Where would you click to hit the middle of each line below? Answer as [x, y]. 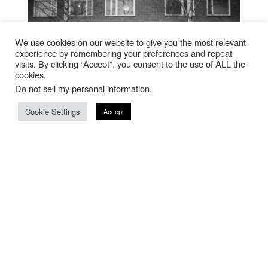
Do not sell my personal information [82, 88]
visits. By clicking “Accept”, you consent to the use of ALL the [130, 64]
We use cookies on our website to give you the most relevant [130, 42]
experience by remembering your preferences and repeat [124, 53]
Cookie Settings [53, 112]
